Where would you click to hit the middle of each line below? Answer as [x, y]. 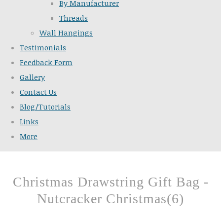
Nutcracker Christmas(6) [110, 199]
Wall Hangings [66, 33]
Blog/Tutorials [45, 107]
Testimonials [43, 48]
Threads [74, 18]
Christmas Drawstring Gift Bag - [110, 182]
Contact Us [38, 92]
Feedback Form [46, 62]
